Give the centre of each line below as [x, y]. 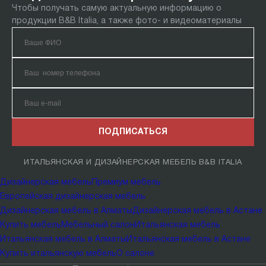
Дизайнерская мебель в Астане [197, 211]
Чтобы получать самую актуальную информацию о [117, 9]
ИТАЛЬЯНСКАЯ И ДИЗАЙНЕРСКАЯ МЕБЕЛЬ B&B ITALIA [133, 163]
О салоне [135, 254]
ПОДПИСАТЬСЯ [133, 132]
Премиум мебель [126, 183]
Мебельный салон [98, 226]
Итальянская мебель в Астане [189, 240]
